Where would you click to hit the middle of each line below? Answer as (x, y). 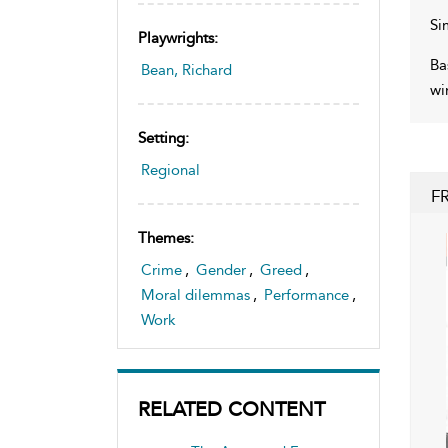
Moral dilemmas (195, 294)
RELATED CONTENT (231, 408)
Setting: (163, 137)
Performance (306, 294)
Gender (221, 269)
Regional (170, 169)
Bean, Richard (186, 69)
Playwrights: (178, 37)
